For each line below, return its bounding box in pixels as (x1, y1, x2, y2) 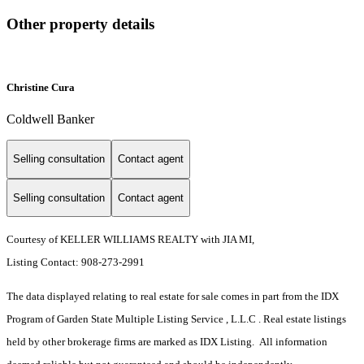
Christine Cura (6, 80, 75, 93)
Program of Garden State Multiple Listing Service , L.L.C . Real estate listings (6, 313, 346, 326)
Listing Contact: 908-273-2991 (6, 256, 147, 269)
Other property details (6, 15, 154, 32)
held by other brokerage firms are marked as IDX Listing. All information (6, 336, 327, 349)
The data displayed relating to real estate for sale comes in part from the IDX (6, 290, 339, 303)
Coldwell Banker (6, 112, 94, 126)
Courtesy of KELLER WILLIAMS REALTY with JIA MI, (6, 233, 254, 246)
